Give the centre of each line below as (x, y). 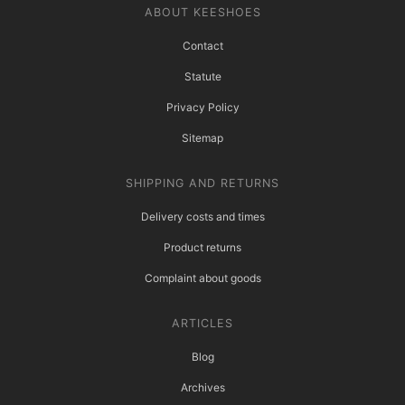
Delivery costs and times (202, 217)
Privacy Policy (202, 108)
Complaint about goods (202, 278)
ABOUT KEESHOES (202, 13)
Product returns (202, 248)
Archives (202, 388)
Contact (202, 46)
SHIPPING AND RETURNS (202, 184)
